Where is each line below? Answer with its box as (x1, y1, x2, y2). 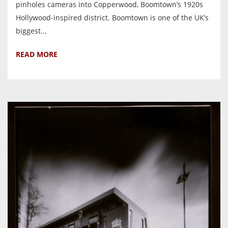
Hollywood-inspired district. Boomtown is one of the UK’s (16, 13, 209, 23)
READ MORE (16, 49, 58, 60)
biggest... (16, 26, 47, 36)
